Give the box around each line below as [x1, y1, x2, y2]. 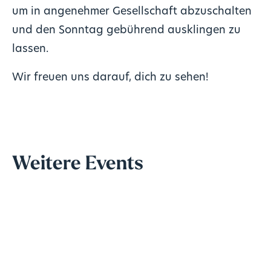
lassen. [11, 44, 48, 55]
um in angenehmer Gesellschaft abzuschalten [11, 7, 252, 18]
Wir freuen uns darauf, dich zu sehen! [11, 72, 209, 83]
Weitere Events [11, 154, 143, 174]
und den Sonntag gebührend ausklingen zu [11, 25, 241, 36]
